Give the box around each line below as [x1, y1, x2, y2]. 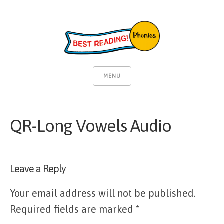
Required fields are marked [10, 203, 136, 215]
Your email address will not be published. [10, 187, 196, 199]
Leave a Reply [10, 162, 66, 174]
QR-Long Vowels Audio [10, 116, 171, 136]
